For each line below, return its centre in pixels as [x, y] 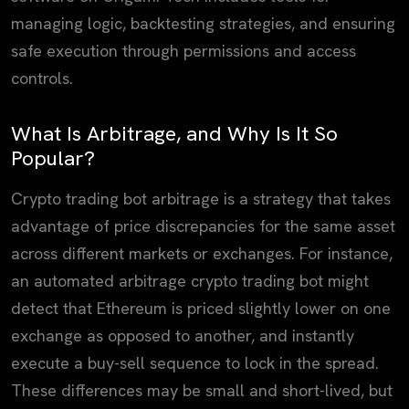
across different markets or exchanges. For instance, [202, 253]
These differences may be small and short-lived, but [202, 390]
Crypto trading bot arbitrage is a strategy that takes [201, 198]
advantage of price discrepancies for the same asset [203, 225]
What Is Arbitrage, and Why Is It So [174, 133]
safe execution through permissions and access [184, 50]
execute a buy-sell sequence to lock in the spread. [195, 362]
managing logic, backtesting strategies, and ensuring [203, 23]
